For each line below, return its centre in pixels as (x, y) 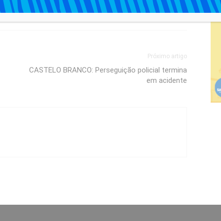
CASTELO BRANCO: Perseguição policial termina (108, 70)
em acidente (166, 80)
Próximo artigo (167, 56)
